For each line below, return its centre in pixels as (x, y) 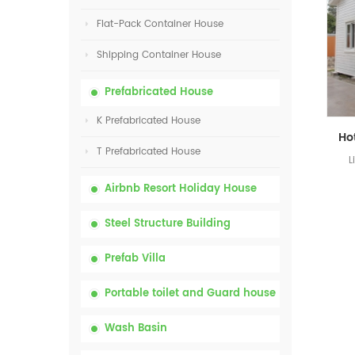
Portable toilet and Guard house (190, 294)
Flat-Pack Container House (160, 24)
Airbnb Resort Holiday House (181, 189)
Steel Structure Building (168, 224)
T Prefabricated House (149, 152)
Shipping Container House (159, 55)
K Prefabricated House (149, 121)
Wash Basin (136, 328)
